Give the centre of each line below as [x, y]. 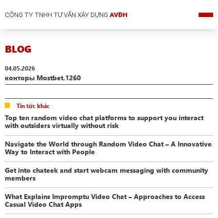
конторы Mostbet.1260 [43, 78]
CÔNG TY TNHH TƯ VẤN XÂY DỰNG [57, 15]
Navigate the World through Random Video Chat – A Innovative [109, 143]
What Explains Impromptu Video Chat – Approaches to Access [105, 196]
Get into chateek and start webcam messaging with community [107, 170]
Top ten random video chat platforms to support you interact [104, 117]
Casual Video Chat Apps [44, 204]
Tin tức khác [33, 105]
